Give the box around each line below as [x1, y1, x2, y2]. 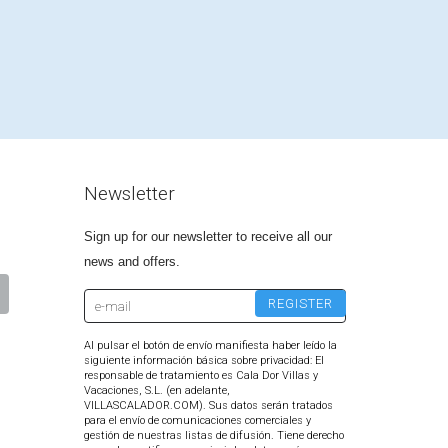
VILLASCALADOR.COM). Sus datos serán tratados [83, 399, 333, 412]
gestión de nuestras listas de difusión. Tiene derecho [83, 429, 344, 442]
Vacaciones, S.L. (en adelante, [83, 384, 230, 397]
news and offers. [83, 254, 180, 269]
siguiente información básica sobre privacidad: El [83, 354, 324, 367]
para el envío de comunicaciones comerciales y [83, 414, 311, 427]
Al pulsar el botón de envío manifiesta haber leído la [83, 339, 337, 352]
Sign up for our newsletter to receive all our [83, 229, 332, 244]
